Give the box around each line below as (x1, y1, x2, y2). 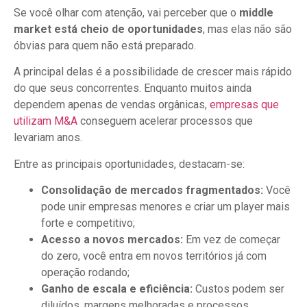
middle (239, 5, 273, 19)
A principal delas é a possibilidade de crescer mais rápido (14, 65, 292, 79)
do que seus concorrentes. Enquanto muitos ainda (14, 82, 251, 95)
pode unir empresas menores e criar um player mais (41, 199, 290, 213)
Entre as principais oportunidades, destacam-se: (14, 157, 245, 171)
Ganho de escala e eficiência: (41, 282, 193, 295)
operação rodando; (41, 265, 130, 279)
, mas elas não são (203, 22, 292, 36)
